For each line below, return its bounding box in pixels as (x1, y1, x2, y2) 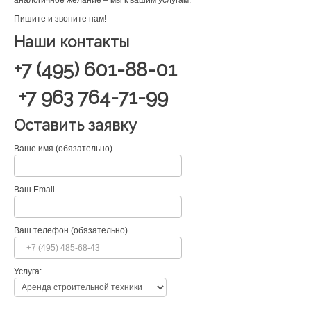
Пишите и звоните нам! (14, 14, 106, 24)
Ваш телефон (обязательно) (14, 226, 128, 236)
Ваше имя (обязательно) (14, 144, 112, 154)
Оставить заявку (14, 116, 137, 135)
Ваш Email (14, 185, 55, 195)
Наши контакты (14, 33, 129, 51)
